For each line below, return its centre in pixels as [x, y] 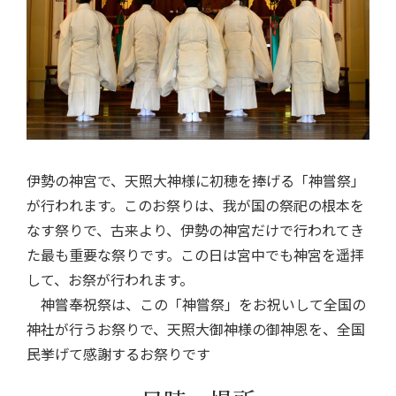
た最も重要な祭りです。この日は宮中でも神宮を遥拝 [195, 255]
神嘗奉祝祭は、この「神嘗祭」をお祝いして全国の [196, 304]
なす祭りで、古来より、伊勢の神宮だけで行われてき [195, 230]
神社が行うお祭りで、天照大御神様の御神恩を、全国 [196, 329]
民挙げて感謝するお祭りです [118, 354]
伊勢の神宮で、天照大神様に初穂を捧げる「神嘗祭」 [196, 180]
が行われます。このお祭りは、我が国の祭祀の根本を [195, 205]
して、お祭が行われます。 [110, 279]
